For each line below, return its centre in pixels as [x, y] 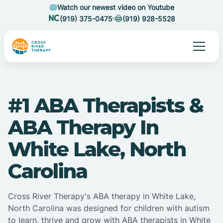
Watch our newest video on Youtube [115, 7]
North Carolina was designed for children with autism [109, 208]
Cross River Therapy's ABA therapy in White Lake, [102, 196]
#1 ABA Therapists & [106, 106]
